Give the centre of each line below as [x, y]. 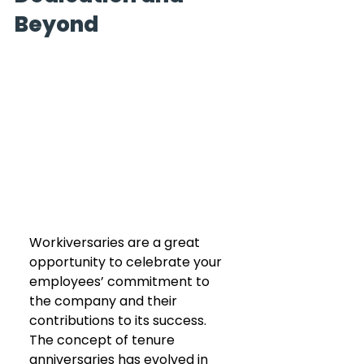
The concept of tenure [104, 340]
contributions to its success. [119, 320]
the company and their [105, 301]
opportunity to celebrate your [127, 262]
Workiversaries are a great [116, 242]
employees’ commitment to [121, 281]
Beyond [56, 24]
